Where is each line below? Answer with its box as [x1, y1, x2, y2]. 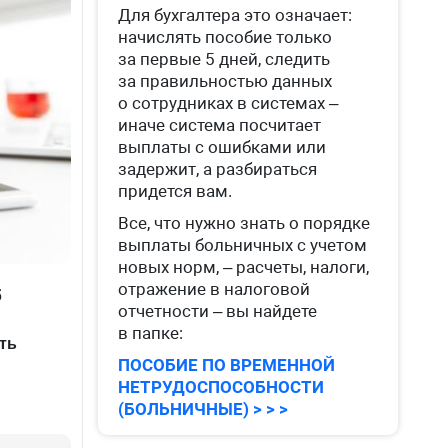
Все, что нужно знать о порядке [118, 213, 371, 233]
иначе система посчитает [118, 115, 322, 135]
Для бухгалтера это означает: [118, 5, 353, 25]
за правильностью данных [118, 71, 333, 91]
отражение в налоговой [118, 279, 311, 299]
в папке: [118, 323, 184, 343]
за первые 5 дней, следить [118, 49, 331, 69]
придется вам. [118, 181, 233, 201]
